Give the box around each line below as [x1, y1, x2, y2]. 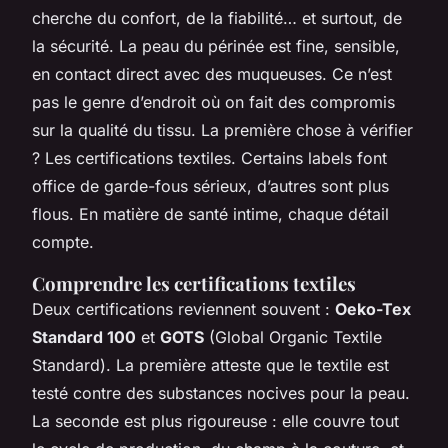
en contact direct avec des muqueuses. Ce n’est [32, 63, 392, 84]
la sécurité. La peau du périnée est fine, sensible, [32, 35, 400, 56]
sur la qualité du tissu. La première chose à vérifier [32, 119, 413, 140]
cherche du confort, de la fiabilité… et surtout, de [32, 7, 402, 28]
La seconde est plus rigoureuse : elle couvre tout [32, 410, 399, 431]
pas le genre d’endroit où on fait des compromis [32, 91, 395, 112]
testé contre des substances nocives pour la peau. [32, 382, 410, 403]
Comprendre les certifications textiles [32, 270, 356, 296]
